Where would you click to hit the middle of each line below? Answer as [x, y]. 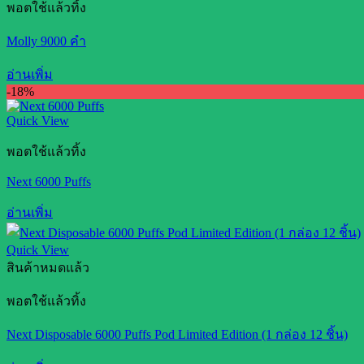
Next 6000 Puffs [49, 182]
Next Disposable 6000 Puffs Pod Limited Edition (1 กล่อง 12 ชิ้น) [177, 334]
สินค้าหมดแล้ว [48, 268]
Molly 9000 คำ [46, 41]
